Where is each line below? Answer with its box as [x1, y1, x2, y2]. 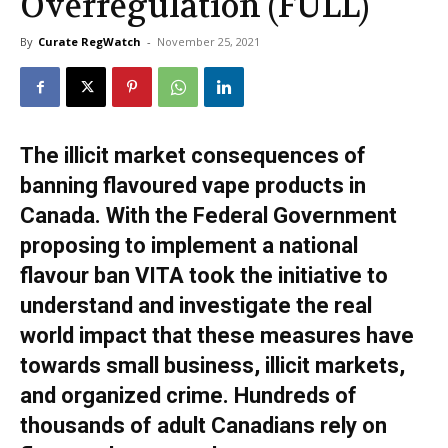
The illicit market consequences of [20, 143, 366, 169]
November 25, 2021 [157, 34, 260, 50]
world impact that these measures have [20, 323, 414, 349]
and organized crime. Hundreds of [20, 383, 357, 409]
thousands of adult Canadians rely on [20, 413, 387, 439]
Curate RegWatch [38, 34, 141, 50]
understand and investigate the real [20, 293, 372, 319]
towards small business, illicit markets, [20, 353, 405, 379]
